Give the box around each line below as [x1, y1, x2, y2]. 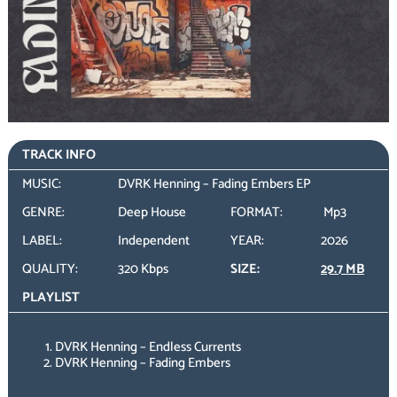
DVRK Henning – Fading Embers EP [117, 173, 311, 196]
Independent [117, 230, 190, 253]
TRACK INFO [21, 144, 96, 167]
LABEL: [21, 230, 62, 253]
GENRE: [21, 201, 65, 224]
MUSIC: [21, 173, 61, 196]
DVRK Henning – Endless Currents [55, 335, 242, 358]
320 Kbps [117, 258, 168, 281]
